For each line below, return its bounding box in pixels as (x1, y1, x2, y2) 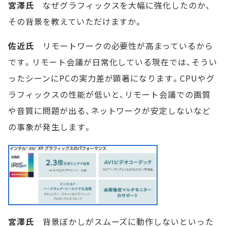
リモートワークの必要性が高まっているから (33, 40, 214, 52)
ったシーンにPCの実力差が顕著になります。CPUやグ (8, 72, 215, 85)
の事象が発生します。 (8, 121, 92, 133)
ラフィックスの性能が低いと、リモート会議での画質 (8, 88, 211, 101)
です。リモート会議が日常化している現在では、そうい (8, 56, 217, 68)
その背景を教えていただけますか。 (8, 15, 143, 28)
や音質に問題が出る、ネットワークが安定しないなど (8, 104, 211, 117)
